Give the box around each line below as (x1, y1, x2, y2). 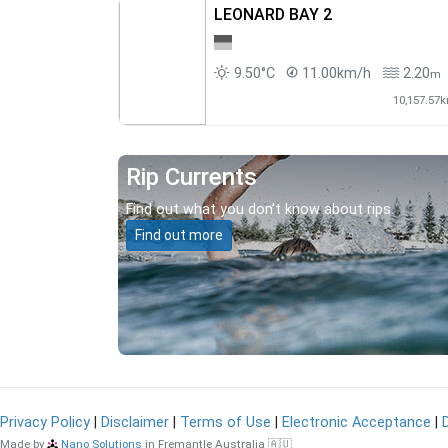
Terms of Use (180, 413, 271, 431)
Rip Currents (126, 162, 257, 191)
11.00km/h (297, 64, 375, 82)
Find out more (135, 226, 223, 243)
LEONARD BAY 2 (213, 4, 332, 24)
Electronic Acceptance (282, 413, 431, 431)
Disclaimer (101, 413, 169, 431)
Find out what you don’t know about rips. (126, 200, 394, 218)
